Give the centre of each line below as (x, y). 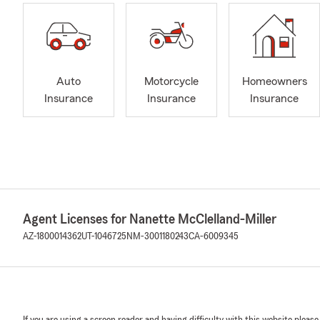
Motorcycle (171, 82)
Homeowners (274, 82)
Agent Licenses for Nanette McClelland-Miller (150, 219)
